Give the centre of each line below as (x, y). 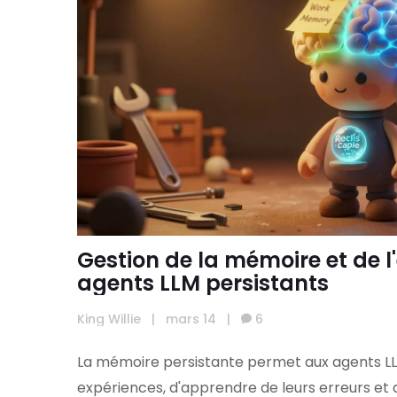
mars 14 (191, 319)
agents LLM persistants (203, 283)
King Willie (109, 319)
